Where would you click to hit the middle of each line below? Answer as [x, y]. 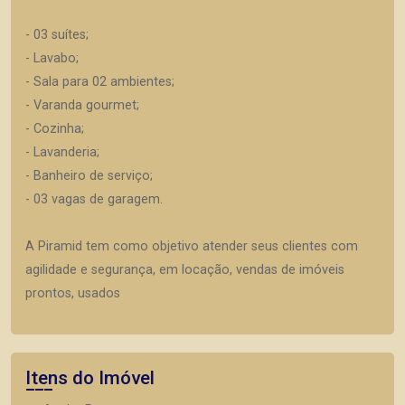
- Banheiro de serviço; [89, 175]
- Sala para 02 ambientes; [100, 81]
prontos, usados [73, 293]
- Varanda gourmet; [82, 105]
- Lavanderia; [62, 152]
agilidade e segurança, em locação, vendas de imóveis [185, 269]
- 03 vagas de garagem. [94, 199]
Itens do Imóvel [90, 377]
